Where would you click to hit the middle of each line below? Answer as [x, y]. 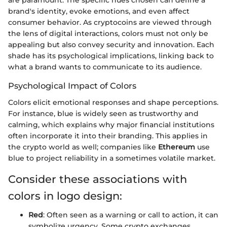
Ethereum [177, 147]
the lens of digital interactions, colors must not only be [108, 34]
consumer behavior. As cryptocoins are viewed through [110, 23]
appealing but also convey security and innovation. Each [111, 45]
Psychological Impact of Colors [72, 86]
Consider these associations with [98, 179]
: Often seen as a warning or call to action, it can [131, 215]
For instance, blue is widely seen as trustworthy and [103, 113]
